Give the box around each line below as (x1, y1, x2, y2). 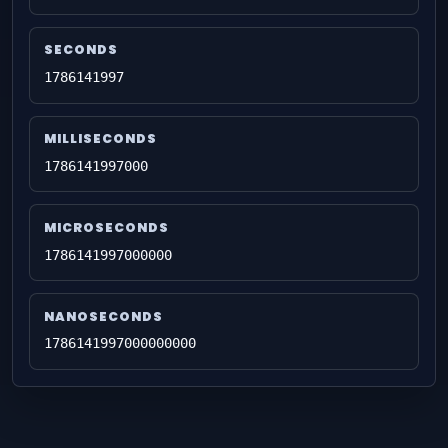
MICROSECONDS (43, 219, 169, 236)
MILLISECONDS (43, 130, 157, 148)
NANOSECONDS (43, 307, 163, 325)
